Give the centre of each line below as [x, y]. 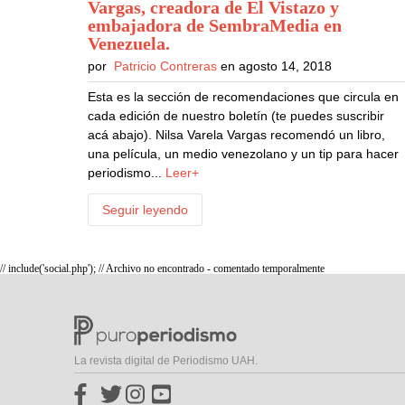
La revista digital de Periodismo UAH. [166, 360]
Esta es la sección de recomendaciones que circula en [244, 97]
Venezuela [127, 44]
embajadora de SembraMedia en [215, 26]
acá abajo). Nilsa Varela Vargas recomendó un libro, [237, 135]
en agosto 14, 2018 [275, 66]
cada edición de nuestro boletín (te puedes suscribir [236, 116]
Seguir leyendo [146, 210]
